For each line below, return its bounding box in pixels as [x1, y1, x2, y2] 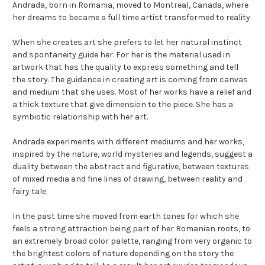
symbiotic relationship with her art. [12, 111, 148, 122]
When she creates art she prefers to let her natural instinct [12, 37, 242, 47]
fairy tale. [12, 186, 47, 196]
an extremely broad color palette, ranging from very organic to [12, 235, 252, 246]
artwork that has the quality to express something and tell [12, 62, 238, 72]
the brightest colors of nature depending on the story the [12, 248, 234, 258]
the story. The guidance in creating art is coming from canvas [12, 74, 248, 85]
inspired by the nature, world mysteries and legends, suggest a [12, 148, 253, 159]
